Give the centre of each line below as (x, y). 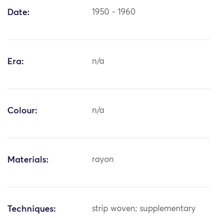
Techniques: (32, 209)
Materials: (28, 160)
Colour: (22, 111)
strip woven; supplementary (144, 209)
